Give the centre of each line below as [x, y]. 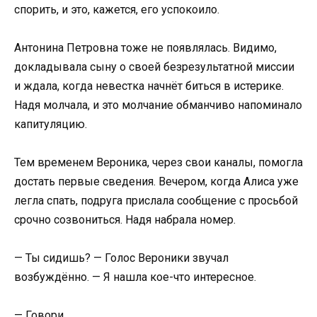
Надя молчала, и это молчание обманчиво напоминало [158, 105]
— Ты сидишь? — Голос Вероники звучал [121, 258]
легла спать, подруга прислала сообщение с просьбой [156, 200]
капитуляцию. [51, 124]
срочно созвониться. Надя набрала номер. [125, 219]
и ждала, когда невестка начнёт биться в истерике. [149, 86]
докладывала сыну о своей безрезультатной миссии [154, 67]
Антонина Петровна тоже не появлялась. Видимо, [145, 47]
